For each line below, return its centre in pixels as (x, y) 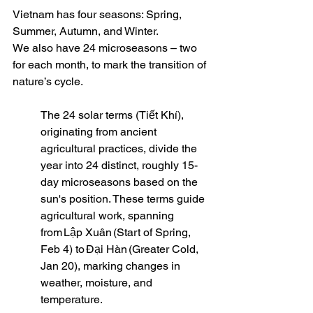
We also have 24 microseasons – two (106, 48)
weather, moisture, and (98, 283)
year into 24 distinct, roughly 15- (119, 166)
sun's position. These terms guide (124, 199)
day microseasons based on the (121, 182)
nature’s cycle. (49, 82)
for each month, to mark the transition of (111, 65)
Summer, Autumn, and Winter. (87, 31)
